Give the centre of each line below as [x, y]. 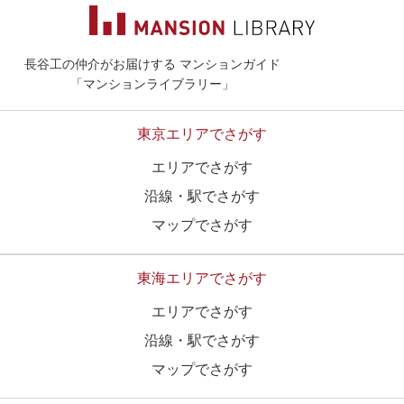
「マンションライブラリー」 [153, 84]
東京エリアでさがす [202, 134]
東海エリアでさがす [202, 279]
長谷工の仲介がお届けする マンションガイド [153, 64]
